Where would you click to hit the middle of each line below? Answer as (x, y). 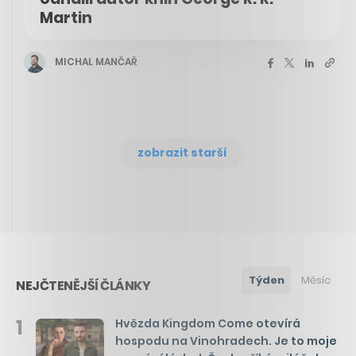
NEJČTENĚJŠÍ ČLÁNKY (83, 285)
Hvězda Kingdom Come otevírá (208, 323)
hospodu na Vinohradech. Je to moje (226, 341)
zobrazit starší (182, 152)
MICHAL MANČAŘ (96, 62)
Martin (66, 17)
